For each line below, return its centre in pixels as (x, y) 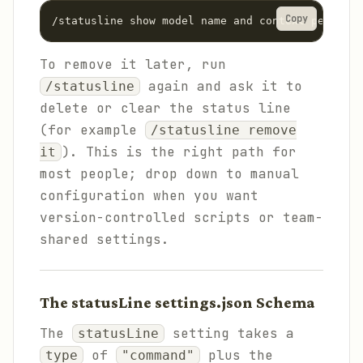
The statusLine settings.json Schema (177, 303)
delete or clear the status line (165, 108)
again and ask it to (221, 86)
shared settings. (105, 239)
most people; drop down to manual (169, 174)
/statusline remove (224, 130)
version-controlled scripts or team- (181, 218)
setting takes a (229, 333)
